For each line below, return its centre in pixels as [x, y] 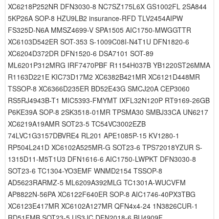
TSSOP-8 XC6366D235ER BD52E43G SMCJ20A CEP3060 [99, 88]
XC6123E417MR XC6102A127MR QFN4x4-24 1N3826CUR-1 [103, 206]
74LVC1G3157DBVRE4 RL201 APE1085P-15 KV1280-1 [94, 135]
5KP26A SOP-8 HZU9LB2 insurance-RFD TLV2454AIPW [95, 18]
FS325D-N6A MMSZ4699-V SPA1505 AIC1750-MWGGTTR [99, 30]
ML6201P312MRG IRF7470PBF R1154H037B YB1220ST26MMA [109, 65]
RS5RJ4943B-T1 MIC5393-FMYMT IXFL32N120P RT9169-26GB [109, 100]
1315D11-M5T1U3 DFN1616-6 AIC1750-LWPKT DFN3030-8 [102, 159]
